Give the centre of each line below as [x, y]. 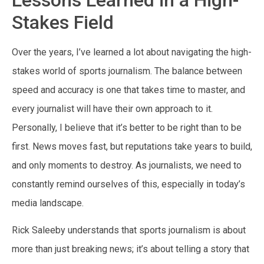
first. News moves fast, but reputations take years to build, [132, 146]
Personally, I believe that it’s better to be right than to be [127, 127]
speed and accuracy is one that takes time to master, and [128, 90]
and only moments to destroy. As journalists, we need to [127, 165]
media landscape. [48, 203]
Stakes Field [63, 22]
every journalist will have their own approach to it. [112, 108]
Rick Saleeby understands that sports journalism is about [129, 230]
